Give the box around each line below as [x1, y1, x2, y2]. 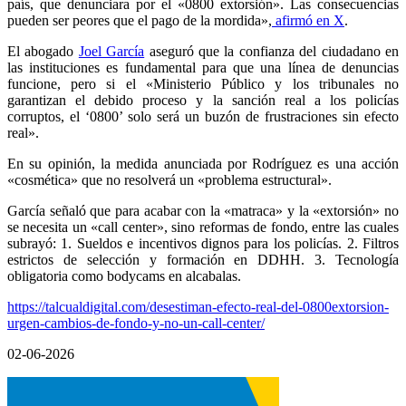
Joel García [78, 43, 145, 59]
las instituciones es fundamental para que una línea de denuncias [7, 59, 399, 75]
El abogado [7, 43, 79, 59]
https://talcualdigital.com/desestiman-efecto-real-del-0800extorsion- [7, 298, 389, 314]
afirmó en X [272, 12, 344, 28]
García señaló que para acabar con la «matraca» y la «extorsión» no [7, 202, 399, 218]
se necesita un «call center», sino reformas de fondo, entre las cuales [7, 218, 399, 235]
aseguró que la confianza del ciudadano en [144, 43, 400, 59]
